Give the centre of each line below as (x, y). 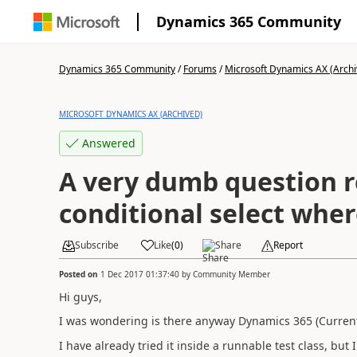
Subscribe (96, 245)
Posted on (79, 274)
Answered (108, 143)
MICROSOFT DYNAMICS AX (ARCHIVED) (130, 114)
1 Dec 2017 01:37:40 (139, 274)
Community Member (231, 274)
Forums (200, 69)
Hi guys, (80, 296)
